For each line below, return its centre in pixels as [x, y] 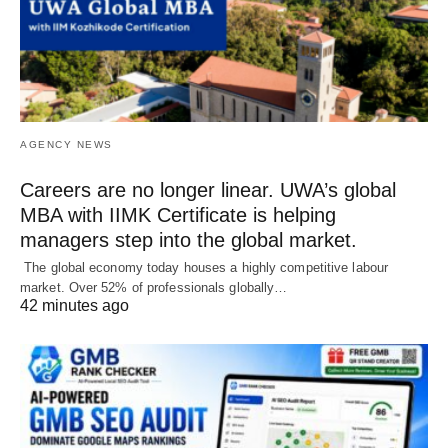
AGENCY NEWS [66, 144]
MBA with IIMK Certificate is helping [178, 214]
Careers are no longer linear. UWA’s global [208, 189]
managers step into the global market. [188, 239]
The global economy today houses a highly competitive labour [204, 267]
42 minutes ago [74, 305]
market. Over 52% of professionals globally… [154, 287]
